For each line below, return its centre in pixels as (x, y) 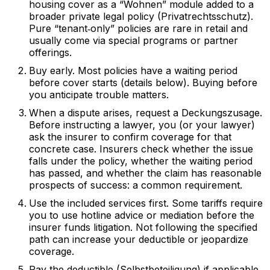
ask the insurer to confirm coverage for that (130, 137)
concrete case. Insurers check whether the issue (141, 149)
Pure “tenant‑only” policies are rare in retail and (138, 28)
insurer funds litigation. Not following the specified (143, 227)
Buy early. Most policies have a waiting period (133, 71)
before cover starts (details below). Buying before (143, 83)
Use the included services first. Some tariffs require (146, 203)
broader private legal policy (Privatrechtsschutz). (141, 16)
